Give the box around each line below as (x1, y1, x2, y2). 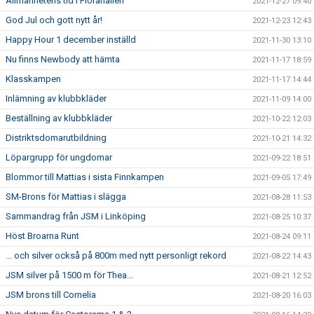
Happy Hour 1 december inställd (6, 34, 136, 46)
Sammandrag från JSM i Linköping (6, 211, 146, 222)
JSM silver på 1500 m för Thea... (6, 270, 133, 281)
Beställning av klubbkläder (6, 113, 112, 124)
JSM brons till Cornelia (6, 289, 96, 301)
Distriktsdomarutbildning (6, 132, 107, 144)
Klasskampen (6, 74, 61, 85)
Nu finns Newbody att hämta (6, 54, 120, 65)
